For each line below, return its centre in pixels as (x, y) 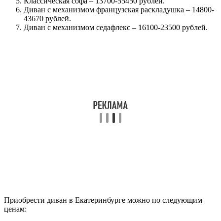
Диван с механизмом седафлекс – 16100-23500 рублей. (116, 27)
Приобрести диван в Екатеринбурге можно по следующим (103, 200)
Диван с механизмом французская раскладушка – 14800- (119, 9)
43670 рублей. (47, 18)
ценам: (15, 209)
